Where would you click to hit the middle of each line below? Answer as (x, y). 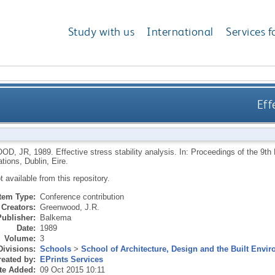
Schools (55, 249)
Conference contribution (82, 196)
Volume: (20, 238)
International (180, 32)
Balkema (55, 217)
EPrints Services (71, 259)
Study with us (101, 32)
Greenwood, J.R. (69, 207)
